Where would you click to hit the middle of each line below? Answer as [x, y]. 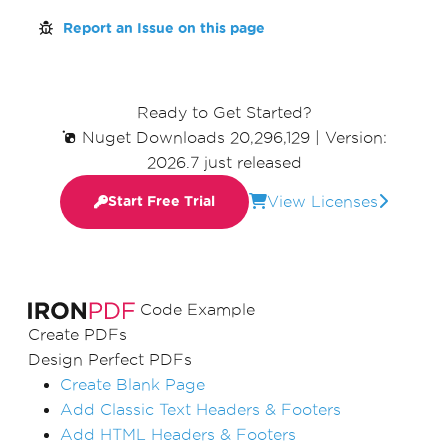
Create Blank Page [132, 384]
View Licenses [322, 202]
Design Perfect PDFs [110, 359]
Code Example [197, 309]
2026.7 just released [224, 162]
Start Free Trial [161, 202]
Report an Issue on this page [164, 28]
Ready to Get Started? [224, 112]
